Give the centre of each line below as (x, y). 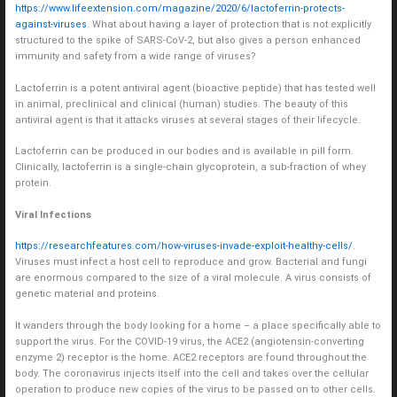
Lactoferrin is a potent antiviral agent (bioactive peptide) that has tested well (195, 88)
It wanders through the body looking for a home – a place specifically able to (198, 326)
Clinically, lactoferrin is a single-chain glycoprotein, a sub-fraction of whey (190, 167)
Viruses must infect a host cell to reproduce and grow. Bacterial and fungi (191, 262)
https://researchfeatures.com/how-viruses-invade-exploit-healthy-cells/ (183, 246)
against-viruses (51, 25)
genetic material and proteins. (87, 294)
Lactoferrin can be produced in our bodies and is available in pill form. (184, 152)
